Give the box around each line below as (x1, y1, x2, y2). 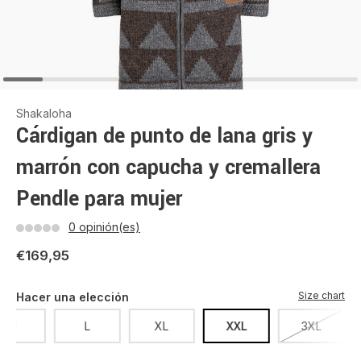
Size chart (298, 289, 345, 301)
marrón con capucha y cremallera (16, 153, 321, 182)
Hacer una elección (16, 290, 129, 304)
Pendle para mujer (16, 185, 182, 214)
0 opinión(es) (68, 220, 140, 234)
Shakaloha (16, 106, 72, 120)
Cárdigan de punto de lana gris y (16, 122, 313, 151)
